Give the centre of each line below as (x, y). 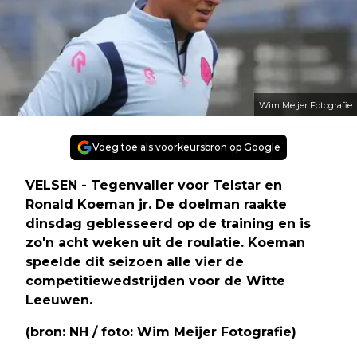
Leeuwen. (59, 300)
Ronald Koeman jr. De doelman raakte (156, 204)
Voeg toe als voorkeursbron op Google (186, 147)
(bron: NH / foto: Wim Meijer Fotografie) (161, 331)
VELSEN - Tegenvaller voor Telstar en (154, 185)
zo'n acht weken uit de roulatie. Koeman (165, 242)
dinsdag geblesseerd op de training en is (168, 223)
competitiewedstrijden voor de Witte (155, 280)
